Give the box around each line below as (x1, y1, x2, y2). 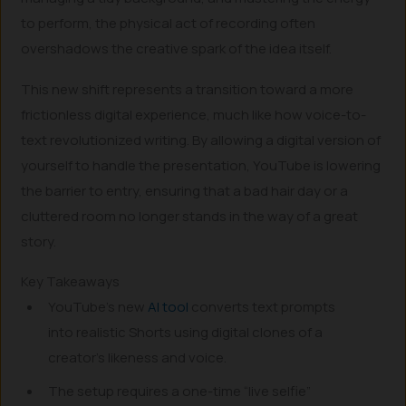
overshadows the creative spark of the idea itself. (21, 39, 333, 58)
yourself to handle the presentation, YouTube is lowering (21, 155, 382, 175)
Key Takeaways (21, 272, 121, 291)
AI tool (148, 297, 189, 316)
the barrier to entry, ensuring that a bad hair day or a (21, 180, 349, 200)
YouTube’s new (48, 297, 149, 316)
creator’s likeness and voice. (48, 348, 227, 367)
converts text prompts (188, 297, 336, 316)
